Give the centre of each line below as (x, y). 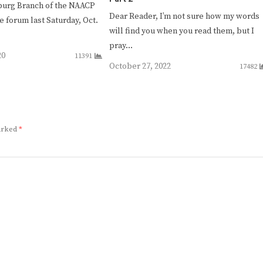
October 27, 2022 (140, 66)
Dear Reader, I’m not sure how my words (184, 16)
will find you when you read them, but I (181, 31)
